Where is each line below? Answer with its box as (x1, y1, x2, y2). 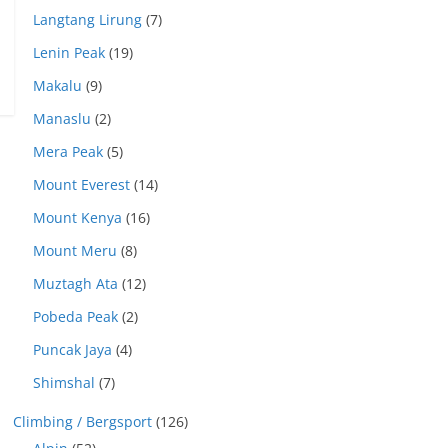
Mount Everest (33, 175, 130, 194)
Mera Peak (33, 142, 103, 161)
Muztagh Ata (33, 274, 118, 293)
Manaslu (33, 109, 91, 128)
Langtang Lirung (33, 10, 142, 29)
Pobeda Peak (33, 307, 118, 326)
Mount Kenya (33, 208, 122, 227)
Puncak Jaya (33, 340, 112, 359)
